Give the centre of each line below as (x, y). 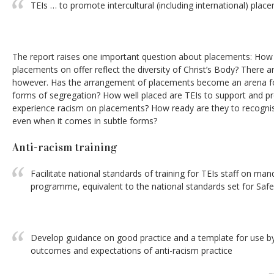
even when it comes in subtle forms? (85, 121)
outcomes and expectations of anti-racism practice (131, 250)
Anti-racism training (65, 147)
